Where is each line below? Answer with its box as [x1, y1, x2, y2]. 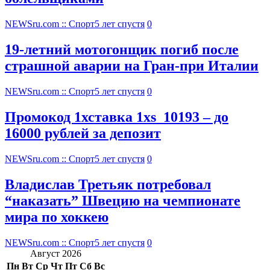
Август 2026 [30, 248, 81, 259]
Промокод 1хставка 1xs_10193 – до [5, 109, 228, 125]
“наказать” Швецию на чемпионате [5, 192, 240, 209]
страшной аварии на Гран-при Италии [5, 58, 259, 74]
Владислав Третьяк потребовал [5, 176, 211, 192]
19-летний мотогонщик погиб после [5, 42, 239, 58]
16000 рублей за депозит [5, 125, 161, 142]
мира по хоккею [5, 209, 108, 225]
